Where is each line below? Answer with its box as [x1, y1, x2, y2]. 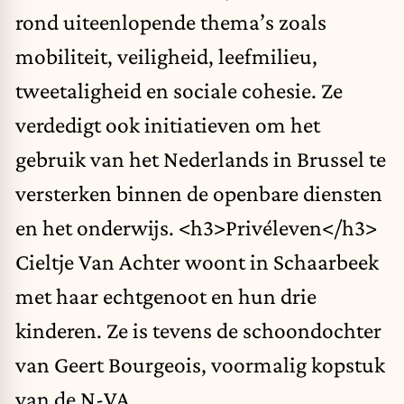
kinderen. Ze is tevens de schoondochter [15, 317, 381, 344]
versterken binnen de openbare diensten [15, 180, 382, 207]
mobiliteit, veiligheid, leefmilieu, [15, 43, 317, 69]
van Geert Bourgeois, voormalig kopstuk [15, 352, 385, 378]
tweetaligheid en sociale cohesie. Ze [15, 78, 343, 104]
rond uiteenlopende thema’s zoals [15, 9, 326, 35]
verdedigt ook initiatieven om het [15, 112, 320, 138]
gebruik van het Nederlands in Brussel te [15, 146, 386, 172]
